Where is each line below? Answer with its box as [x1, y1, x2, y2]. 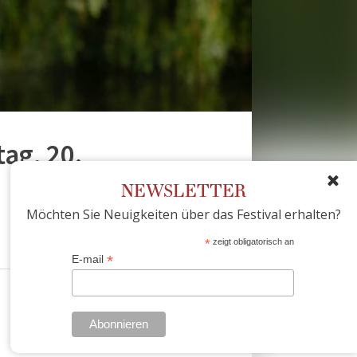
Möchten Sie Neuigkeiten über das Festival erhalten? [26, 206, 341, 224]
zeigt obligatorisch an [210, 237, 294, 247]
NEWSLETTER [121, 178, 246, 204]
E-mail [71, 253, 107, 266]
